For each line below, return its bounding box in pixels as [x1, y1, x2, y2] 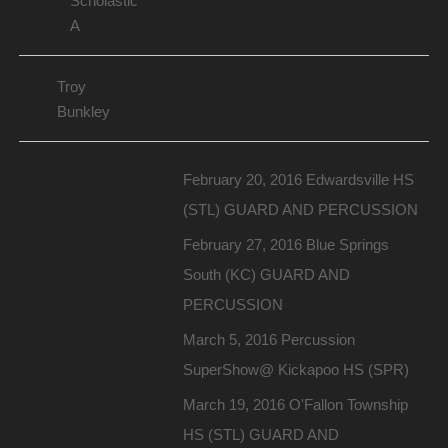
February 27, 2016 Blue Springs [182, 236, 389, 254]
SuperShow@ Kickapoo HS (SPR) [182, 361, 409, 379]
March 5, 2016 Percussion [182, 331, 355, 349]
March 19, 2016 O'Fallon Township [182, 396, 408, 414]
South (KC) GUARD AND [182, 266, 350, 284]
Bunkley [56, 103, 110, 121]
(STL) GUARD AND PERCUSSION [182, 201, 418, 219]
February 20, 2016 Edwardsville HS [182, 171, 414, 189]
